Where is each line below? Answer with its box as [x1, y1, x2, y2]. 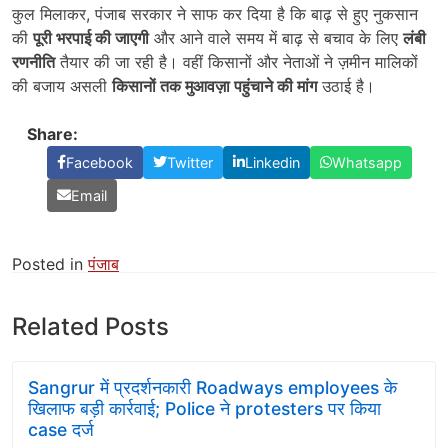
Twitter [167, 153, 213, 171]
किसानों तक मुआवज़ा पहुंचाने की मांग [112, 75, 317, 96]
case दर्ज [28, 418, 94, 440]
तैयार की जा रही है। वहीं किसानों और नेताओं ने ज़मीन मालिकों [55, 51, 418, 72]
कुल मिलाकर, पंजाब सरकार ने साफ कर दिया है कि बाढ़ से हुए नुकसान [12, 3, 418, 24]
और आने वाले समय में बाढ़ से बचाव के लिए [149, 27, 403, 48]
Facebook [66, 153, 133, 171]
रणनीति [12, 51, 55, 72]
